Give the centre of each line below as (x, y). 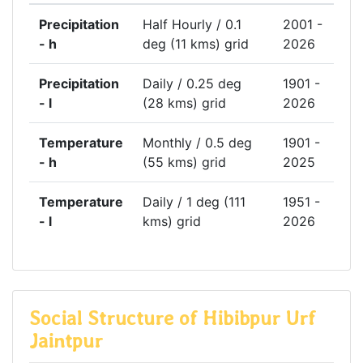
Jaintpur (66, 341)
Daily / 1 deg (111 (194, 202)
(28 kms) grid (184, 103)
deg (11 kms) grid (196, 44)
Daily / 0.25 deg (192, 84)
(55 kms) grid (184, 162)
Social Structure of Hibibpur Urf (172, 318)
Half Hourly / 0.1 (192, 25)
